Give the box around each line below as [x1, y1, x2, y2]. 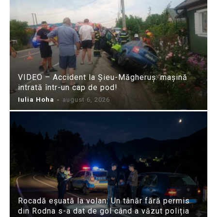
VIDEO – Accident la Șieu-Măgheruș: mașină [18, 72, 187, 82]
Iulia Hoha [18, 95, 54, 103]
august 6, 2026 [62, 95, 110, 103]
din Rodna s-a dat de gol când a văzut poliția [18, 206, 189, 216]
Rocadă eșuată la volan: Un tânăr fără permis [18, 196, 190, 205]
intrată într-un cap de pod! [18, 82, 118, 92]
